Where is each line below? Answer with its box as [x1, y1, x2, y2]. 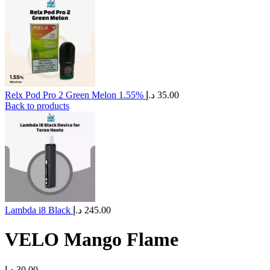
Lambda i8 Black [5, 205, 73, 215]
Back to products [5, 101, 69, 111]
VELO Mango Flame [5, 228, 178, 251]
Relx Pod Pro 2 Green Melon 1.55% [5, 90, 146, 100]
